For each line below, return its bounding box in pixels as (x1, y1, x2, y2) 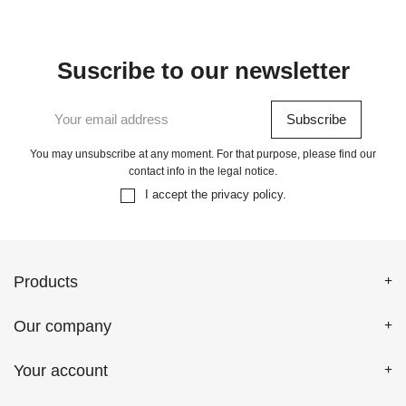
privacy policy (210, 187, 283, 201)
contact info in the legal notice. (129, 164, 277, 178)
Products (14, 272, 78, 291)
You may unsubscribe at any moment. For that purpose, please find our (30, 147, 376, 160)
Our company (14, 316, 111, 335)
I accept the (144, 187, 211, 201)
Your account (14, 361, 108, 380)
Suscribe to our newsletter (56, 56, 350, 84)
